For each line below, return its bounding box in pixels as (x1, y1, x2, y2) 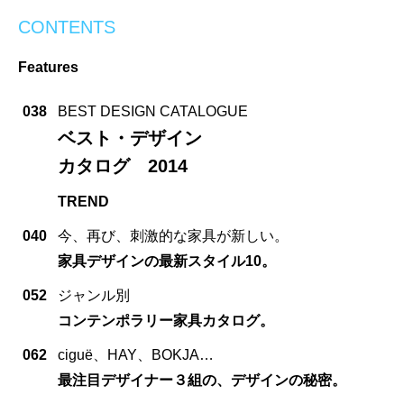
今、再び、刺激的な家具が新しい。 (58, 227, 289, 243)
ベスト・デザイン (58, 127, 202, 148)
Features (18, 59, 78, 75)
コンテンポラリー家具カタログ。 (58, 312, 274, 328)
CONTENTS (18, 16, 115, 37)
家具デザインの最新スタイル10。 (58, 252, 276, 269)
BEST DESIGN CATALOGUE (58, 103, 248, 119)
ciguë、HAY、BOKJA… (58, 346, 214, 363)
